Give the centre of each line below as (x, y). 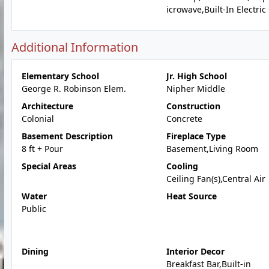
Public (34, 209)
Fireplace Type (196, 136)
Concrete (184, 119)
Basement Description (67, 136)
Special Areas (49, 166)
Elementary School (60, 76)
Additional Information (75, 47)
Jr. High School (196, 76)
